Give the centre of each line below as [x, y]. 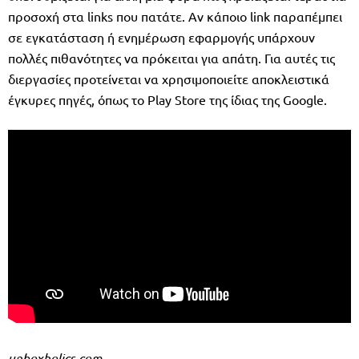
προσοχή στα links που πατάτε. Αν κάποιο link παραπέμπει [175, 16]
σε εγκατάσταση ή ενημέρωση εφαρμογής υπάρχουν [161, 37]
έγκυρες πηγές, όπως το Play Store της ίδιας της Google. [167, 100]
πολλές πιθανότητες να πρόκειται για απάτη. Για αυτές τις [171, 58]
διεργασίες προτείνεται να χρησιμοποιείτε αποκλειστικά [169, 79]
